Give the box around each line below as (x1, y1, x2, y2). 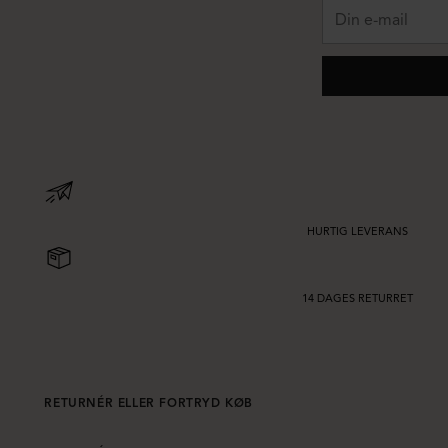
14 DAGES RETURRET (301, 291, 413, 305)
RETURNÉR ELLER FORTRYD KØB (44, 395, 253, 410)
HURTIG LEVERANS (306, 224, 408, 238)
